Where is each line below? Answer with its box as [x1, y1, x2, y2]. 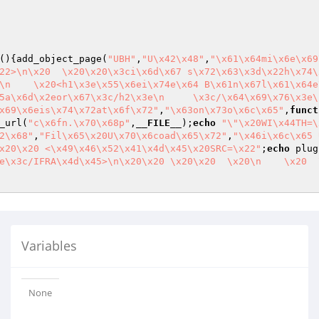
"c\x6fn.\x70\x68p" [28, 117, 130, 128]
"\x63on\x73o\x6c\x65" [164, 105, 284, 115]
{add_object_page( [11, 53, 108, 64]
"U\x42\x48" [142, 53, 204, 64]
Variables [21, 237, 77, 254]
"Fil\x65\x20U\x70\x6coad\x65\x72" [39, 130, 227, 141]
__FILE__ [136, 117, 182, 128]
